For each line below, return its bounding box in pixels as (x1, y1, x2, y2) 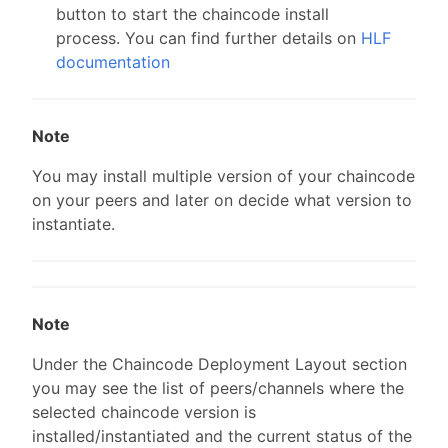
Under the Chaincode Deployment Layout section (32, 354, 407, 375)
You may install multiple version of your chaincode (32, 166, 415, 187)
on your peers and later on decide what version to (32, 190, 412, 211)
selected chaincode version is (32, 402, 256, 423)
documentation (56, 52, 170, 73)
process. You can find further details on (56, 28, 361, 49)
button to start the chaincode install (56, 4, 329, 25)
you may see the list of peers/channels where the (32, 378, 404, 399)
